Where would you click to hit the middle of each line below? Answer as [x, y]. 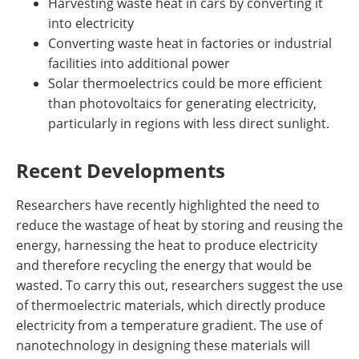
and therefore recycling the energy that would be [164, 265]
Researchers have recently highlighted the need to [168, 205]
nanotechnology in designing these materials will [163, 345]
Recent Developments [121, 170]
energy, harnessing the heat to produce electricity [167, 245]
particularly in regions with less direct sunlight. [189, 123]
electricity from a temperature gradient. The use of [169, 325]
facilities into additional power [139, 63]
